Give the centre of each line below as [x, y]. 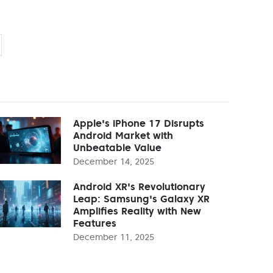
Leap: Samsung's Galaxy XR [141, 198]
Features [95, 223]
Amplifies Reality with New [137, 211]
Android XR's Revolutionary [139, 186]
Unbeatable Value [117, 147]
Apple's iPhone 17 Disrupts [139, 123]
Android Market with [123, 135]
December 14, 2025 [114, 161]
